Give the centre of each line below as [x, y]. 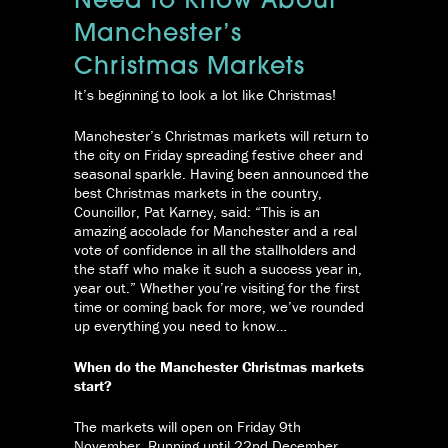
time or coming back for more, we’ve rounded [219, 307]
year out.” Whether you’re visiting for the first [217, 288]
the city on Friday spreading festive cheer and [218, 155]
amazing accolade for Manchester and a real [215, 231]
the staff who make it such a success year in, [218, 269]
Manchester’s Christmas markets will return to [221, 136]
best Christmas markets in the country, [198, 193]
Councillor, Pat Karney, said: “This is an [197, 212]
